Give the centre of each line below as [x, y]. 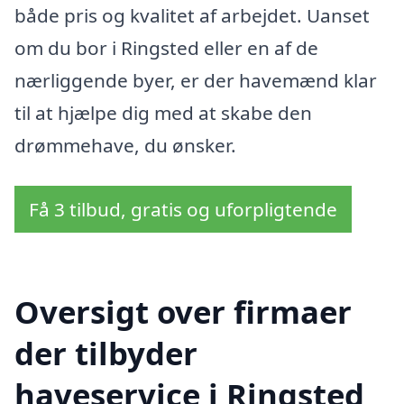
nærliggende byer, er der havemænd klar [196, 80]
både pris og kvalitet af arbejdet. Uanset [192, 15]
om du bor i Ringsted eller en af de [166, 47]
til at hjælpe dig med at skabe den [163, 112]
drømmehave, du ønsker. [125, 145]
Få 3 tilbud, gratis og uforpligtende [183, 210]
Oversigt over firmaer [183, 312]
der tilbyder [106, 353]
